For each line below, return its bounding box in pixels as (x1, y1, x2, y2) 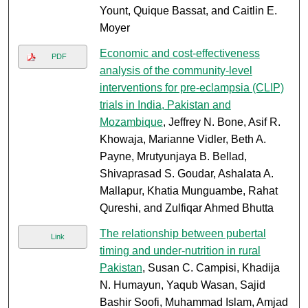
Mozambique (99, 116, 163, 129)
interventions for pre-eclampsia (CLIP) (99, 82, 284, 94)
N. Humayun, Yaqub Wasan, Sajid (99, 279, 265, 291)
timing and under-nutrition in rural (99, 245, 261, 257)
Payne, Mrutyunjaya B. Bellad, (99, 151, 247, 163)
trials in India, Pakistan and (99, 99, 231, 111)
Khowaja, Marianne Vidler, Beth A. (99, 133, 266, 146)
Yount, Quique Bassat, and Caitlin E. (99, 5, 277, 17)
